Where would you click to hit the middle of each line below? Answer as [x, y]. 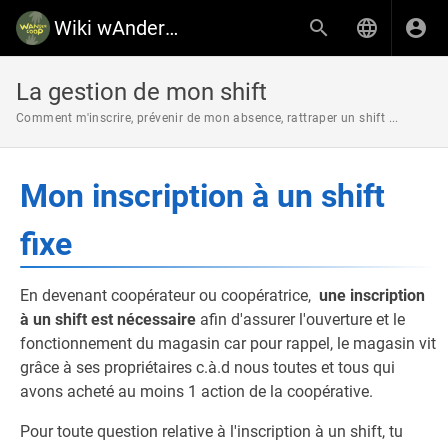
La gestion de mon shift [141, 92]
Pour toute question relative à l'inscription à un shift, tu [211, 431]
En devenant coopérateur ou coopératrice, [169, 295]
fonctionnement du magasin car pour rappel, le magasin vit [228, 343]
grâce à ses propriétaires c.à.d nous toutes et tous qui [207, 367]
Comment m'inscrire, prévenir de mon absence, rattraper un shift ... [207, 118]
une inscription [372, 295]
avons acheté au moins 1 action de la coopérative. [196, 391]
